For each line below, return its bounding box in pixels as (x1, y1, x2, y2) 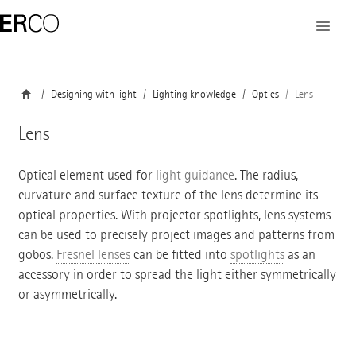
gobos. (17, 246, 56, 263)
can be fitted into (130, 246, 230, 263)
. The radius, (234, 166, 298, 184)
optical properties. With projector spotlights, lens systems (17, 206, 331, 223)
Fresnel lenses (56, 246, 130, 263)
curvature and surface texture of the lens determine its (17, 186, 318, 203)
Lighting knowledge (152, 87, 236, 101)
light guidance (155, 166, 234, 184)
